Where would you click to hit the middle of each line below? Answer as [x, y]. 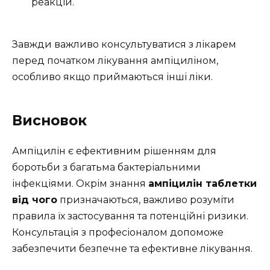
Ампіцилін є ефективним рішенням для [114, 151]
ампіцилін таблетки [202, 184]
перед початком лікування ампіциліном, [115, 61]
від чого [35, 200]
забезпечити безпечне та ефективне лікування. [132, 249]
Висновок [49, 121]
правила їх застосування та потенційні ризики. [130, 216]
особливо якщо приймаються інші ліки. [112, 77]
